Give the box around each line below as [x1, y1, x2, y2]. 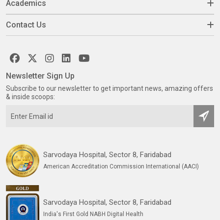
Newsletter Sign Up [6, 71, 75, 81]
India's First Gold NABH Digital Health [43, 210, 143, 218]
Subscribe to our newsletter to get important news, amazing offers [6, 84, 213, 92]
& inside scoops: [6, 93, 55, 101]
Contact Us [6, 20, 46, 29]
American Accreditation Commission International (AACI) [43, 163, 199, 170]
